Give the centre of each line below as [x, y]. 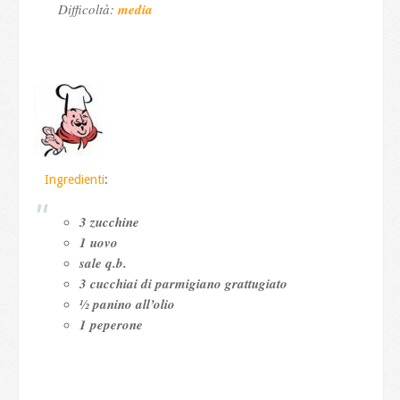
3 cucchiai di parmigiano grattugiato [183, 284]
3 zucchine [109, 222]
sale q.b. [103, 263]
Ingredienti [75, 180]
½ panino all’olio [127, 304]
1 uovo [98, 243]
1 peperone [111, 325]
